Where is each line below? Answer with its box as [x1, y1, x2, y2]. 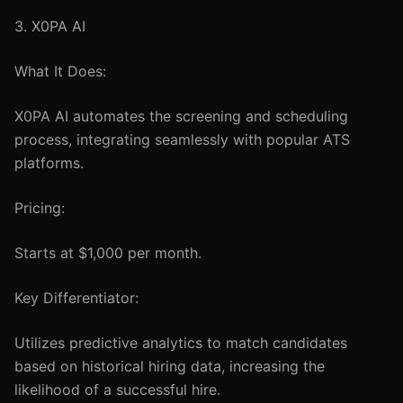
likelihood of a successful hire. [14, 381, 220, 399]
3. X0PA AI [14, 17, 85, 35]
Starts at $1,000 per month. [14, 244, 201, 262]
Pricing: [14, 199, 65, 217]
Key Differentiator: [14, 289, 139, 307]
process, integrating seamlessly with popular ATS [14, 130, 350, 148]
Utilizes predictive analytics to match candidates [14, 334, 347, 352]
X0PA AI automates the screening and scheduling [14, 107, 348, 125]
